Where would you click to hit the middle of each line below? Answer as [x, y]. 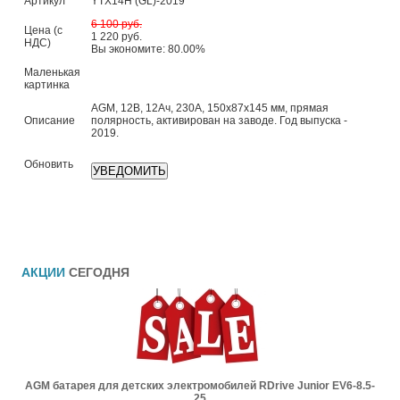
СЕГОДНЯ [99, 272]
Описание [50, 121]
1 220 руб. [117, 37]
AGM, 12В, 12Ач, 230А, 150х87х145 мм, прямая [210, 108]
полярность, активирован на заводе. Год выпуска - [219, 121]
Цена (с [43, 30]
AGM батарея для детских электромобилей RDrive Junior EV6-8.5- [200, 386]
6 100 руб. [117, 24]
